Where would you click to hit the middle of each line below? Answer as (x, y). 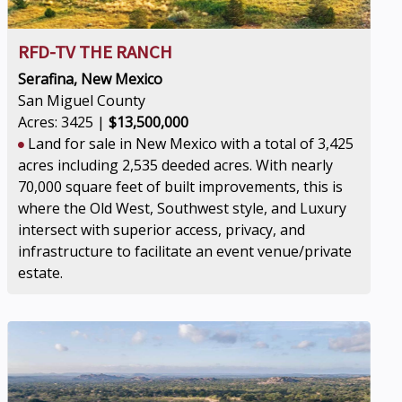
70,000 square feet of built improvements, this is (181, 187)
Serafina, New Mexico (91, 79)
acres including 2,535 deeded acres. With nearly (176, 165)
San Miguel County (82, 100)
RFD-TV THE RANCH (96, 52)
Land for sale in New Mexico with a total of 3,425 (189, 144)
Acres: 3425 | (64, 122)
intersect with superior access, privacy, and (162, 230)
